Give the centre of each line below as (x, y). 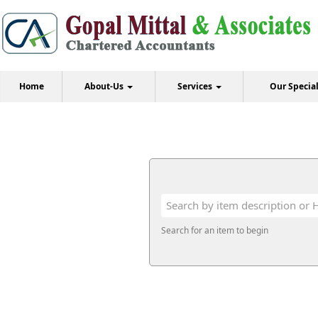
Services (196, 86)
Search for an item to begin (214, 230)
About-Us (105, 86)
